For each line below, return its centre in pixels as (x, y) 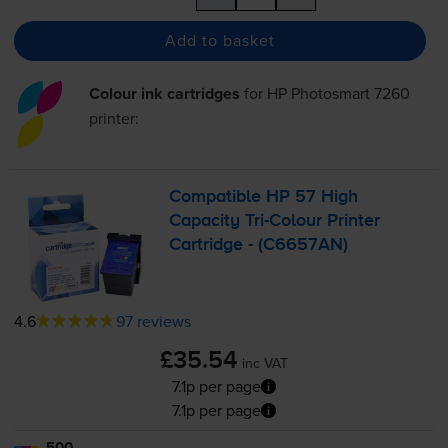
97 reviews (153, 321)
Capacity (207, 220)
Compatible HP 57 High (264, 196)
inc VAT (265, 363)
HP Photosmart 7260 (339, 92)
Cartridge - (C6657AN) (259, 244)
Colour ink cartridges (165, 93)
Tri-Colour (284, 220)
